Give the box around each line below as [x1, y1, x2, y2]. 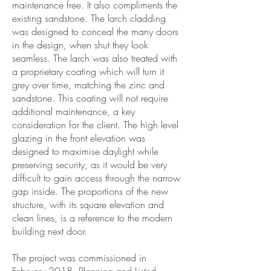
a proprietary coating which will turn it [12, 65, 164, 78]
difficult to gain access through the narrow [12, 171, 180, 184]
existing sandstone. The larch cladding [12, 11, 166, 25]
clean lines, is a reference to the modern [12, 211, 172, 224]
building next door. [12, 224, 87, 238]
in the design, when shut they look [12, 38, 148, 51]
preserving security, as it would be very [12, 158, 167, 171]
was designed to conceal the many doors [12, 25, 178, 38]
